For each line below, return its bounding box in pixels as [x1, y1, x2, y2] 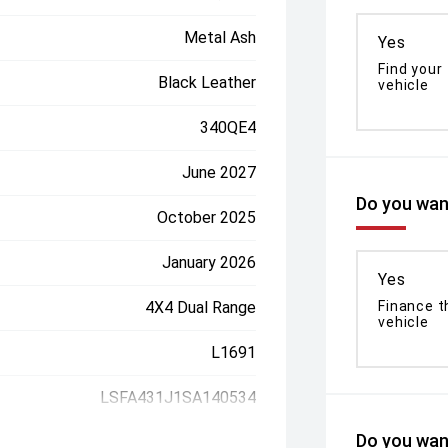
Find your [378, 61, 443, 77]
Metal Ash [184, 28, 257, 47]
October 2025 [157, 208, 257, 227]
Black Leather [158, 73, 257, 92]
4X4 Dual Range [145, 298, 257, 317]
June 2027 [182, 163, 257, 182]
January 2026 [162, 253, 257, 272]
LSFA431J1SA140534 [100, 388, 257, 407]
